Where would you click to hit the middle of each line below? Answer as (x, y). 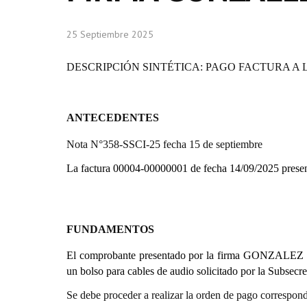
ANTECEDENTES (113, 118)
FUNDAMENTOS (110, 229)
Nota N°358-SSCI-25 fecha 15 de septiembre (164, 144)
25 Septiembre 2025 (110, 34)
